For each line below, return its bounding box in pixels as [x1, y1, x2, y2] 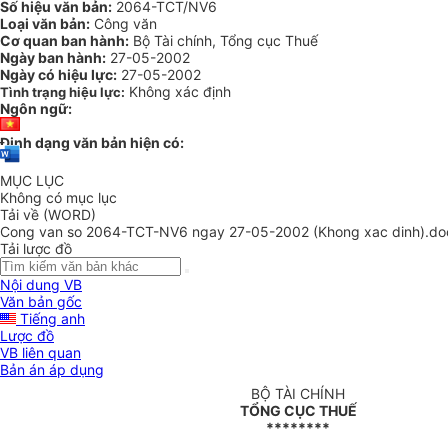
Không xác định [129, 83, 231, 100]
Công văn [90, 15, 157, 32]
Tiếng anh [16, 310, 85, 328]
